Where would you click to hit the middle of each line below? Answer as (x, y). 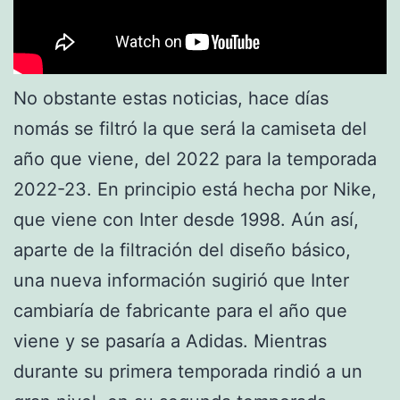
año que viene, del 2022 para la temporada (195, 158)
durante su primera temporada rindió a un (188, 371)
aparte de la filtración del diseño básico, (182, 250)
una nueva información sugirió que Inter (181, 280)
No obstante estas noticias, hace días (171, 98)
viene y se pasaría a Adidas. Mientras (170, 341)
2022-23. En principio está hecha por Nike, (195, 189)
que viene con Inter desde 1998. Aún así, (186, 219)
